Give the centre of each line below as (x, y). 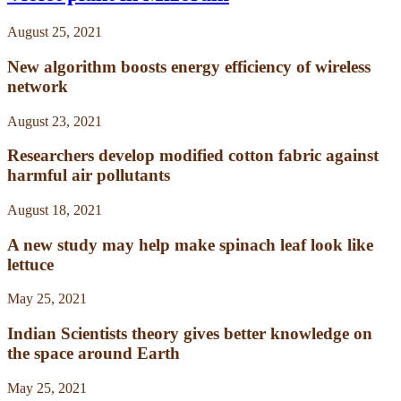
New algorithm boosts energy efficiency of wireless (189, 66)
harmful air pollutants (89, 175)
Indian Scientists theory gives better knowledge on (190, 334)
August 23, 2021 (55, 121)
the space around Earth (94, 354)
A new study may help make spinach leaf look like (190, 244)
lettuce (30, 264)
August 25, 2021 (55, 32)
